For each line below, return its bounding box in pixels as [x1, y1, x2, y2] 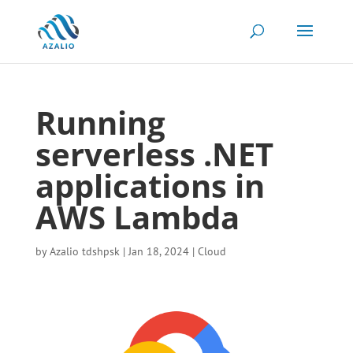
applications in [35, 164, 265, 207]
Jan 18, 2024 [128, 244, 189, 258]
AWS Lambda [35, 195, 240, 239]
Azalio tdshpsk [49, 244, 120, 258]
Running [35, 101, 165, 144]
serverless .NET [35, 132, 273, 176]
